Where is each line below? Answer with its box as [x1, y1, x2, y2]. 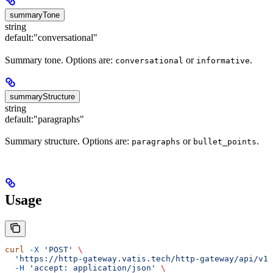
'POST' [39, 244, 73, 254]
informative [196, 55, 250, 65]
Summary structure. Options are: [5, 135, 132, 146]
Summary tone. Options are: [5, 54, 115, 65]
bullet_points [193, 136, 257, 146]
